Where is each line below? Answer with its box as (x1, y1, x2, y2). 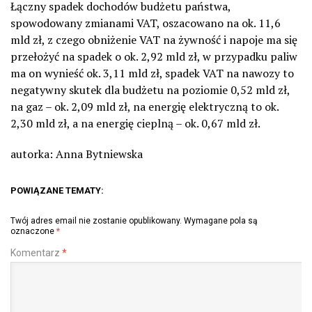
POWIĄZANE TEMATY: (10, 185, 104, 196)
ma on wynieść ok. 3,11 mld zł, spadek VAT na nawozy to (10, 65, 294, 81)
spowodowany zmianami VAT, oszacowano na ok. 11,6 (10, 15, 281, 31)
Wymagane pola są (184, 215, 258, 226)
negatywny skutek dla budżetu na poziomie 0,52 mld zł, (10, 81, 290, 97)
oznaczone (10, 226, 56, 236)
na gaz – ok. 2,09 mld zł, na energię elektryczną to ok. (10, 98, 279, 114)
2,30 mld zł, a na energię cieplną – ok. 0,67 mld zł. (10, 115, 260, 131)
